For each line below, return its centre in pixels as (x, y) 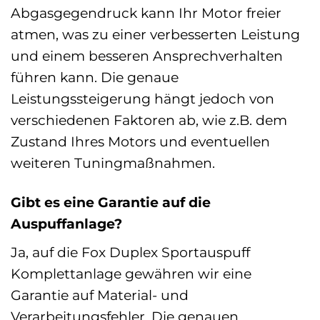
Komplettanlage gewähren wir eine (131, 273)
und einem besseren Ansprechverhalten (147, 56)
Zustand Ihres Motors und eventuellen (140, 142)
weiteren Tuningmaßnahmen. (113, 163)
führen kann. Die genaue (95, 77)
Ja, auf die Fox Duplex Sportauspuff (130, 252)
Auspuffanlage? (66, 224)
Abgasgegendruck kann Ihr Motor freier (146, 13)
